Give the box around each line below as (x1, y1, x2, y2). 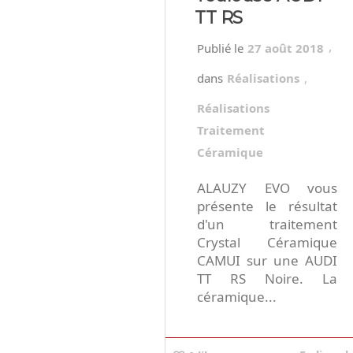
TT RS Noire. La (197, 269, 338, 288)
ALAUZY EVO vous (197, 179, 338, 198)
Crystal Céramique (197, 233, 338, 252)
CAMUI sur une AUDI (197, 251, 338, 270)
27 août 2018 (247, 40, 324, 57)
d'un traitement (197, 215, 338, 234)
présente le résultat (197, 197, 338, 216)
